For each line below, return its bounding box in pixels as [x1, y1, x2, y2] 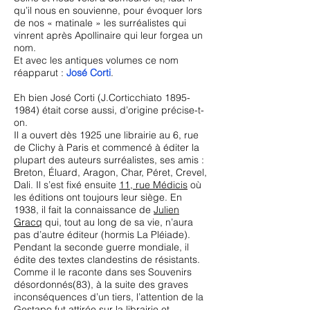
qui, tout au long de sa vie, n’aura [42, 216, 193, 228]
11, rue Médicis [119, 179, 188, 191]
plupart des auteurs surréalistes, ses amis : [14, 154, 204, 166]
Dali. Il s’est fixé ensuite [14, 179, 119, 191]
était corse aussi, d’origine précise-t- [39, 104, 204, 116]
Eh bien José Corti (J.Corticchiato [14, 91, 165, 104]
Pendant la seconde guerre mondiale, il [14, 241, 189, 253]
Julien [154, 203, 179, 216]
